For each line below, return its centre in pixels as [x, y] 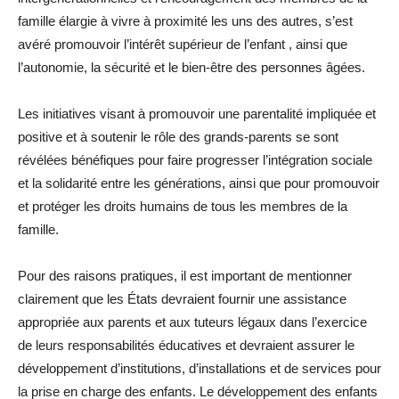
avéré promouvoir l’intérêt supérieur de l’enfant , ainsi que [183, 45]
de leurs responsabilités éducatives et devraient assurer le [186, 346]
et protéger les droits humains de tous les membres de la [183, 207]
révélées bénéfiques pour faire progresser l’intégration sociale [195, 160]
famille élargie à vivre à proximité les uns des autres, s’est [185, 21]
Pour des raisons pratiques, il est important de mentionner [185, 276]
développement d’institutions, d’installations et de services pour [199, 369]
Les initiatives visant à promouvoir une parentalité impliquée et [197, 114]
